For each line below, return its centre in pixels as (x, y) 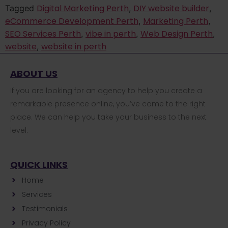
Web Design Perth (177, 34)
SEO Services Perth (43, 34)
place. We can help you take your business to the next (108, 117)
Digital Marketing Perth (83, 9)
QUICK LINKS (39, 164)
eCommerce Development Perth (72, 21)
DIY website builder (171, 9)
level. (19, 131)
